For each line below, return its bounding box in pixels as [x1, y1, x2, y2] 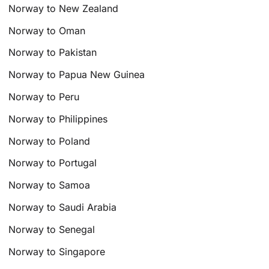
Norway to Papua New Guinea [8, 68, 145, 81]
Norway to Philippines [8, 112, 108, 125]
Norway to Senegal [8, 223, 95, 235]
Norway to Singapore [8, 245, 106, 258]
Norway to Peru [8, 91, 80, 103]
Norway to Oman [8, 24, 86, 37]
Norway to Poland [8, 134, 91, 147]
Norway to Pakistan [8, 46, 97, 59]
